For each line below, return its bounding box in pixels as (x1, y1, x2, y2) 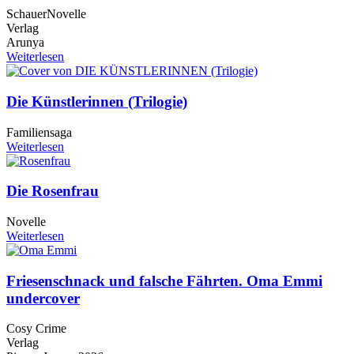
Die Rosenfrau (6, 183, 99, 200)
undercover (6, 289, 80, 307)
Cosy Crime (6, 322, 66, 336)
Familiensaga (6, 125, 72, 139)
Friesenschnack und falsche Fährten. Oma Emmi (6, 272, 322, 289)
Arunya (6, 36, 44, 50)
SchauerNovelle (6, 7, 86, 21)
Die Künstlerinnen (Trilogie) (6, 92, 187, 110)
